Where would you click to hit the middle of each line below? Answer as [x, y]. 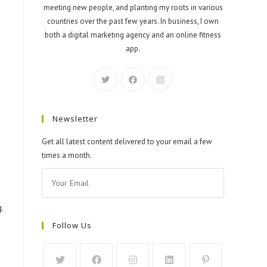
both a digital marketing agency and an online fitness [133, 35]
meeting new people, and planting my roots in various [133, 8]
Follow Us [72, 226]
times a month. [67, 156]
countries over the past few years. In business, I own [133, 21]
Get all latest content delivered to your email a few [127, 142]
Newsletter [75, 119]
